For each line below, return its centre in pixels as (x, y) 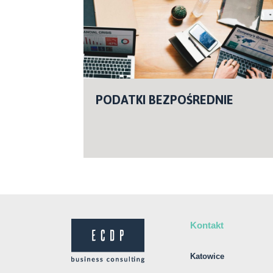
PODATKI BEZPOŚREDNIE (165, 100)
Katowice (207, 256)
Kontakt (207, 225)
